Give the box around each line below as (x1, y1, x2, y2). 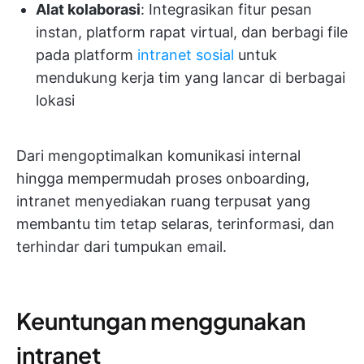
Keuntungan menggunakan (16, 306, 305, 335)
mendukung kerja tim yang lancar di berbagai (36, 69, 345, 86)
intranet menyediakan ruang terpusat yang (16, 193, 310, 210)
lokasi (36, 92, 75, 109)
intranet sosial (137, 46, 234, 63)
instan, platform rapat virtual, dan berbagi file (36, 24, 348, 41)
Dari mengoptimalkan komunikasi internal (16, 147, 301, 164)
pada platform (36, 46, 137, 63)
